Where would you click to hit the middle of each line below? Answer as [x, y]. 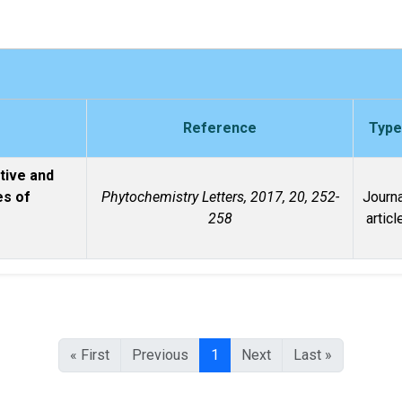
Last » [313, 355]
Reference [220, 128]
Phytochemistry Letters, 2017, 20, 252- [220, 197]
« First [90, 355]
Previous [160, 355]
